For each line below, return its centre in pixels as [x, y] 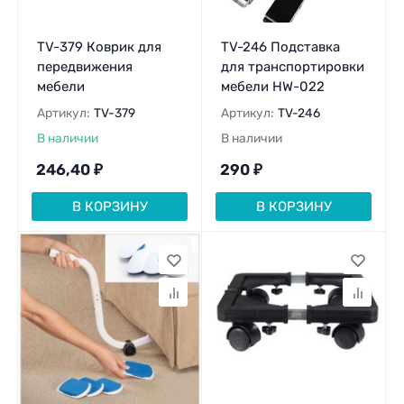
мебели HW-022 [272, 87]
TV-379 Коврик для [99, 47]
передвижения [84, 67]
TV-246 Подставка [280, 47]
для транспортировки [292, 67]
